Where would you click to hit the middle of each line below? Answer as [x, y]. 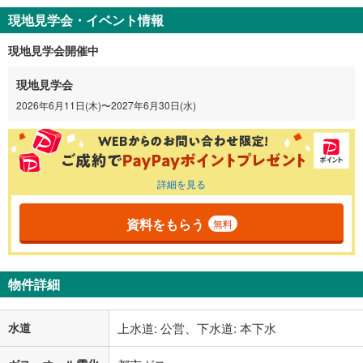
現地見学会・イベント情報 [86, 20]
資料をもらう [165, 224]
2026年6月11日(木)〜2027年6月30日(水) [106, 105]
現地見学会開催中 [53, 51]
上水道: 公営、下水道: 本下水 [197, 328]
